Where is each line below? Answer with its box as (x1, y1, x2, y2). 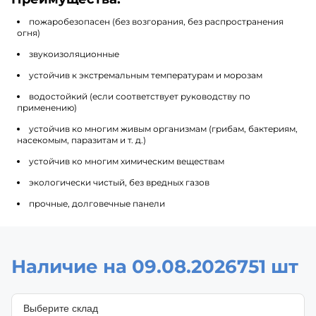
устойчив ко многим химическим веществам (29, 155, 224, 166)
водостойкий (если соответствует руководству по (29, 90, 250, 102)
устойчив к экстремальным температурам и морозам (29, 69, 262, 80)
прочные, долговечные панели (29, 197, 165, 209)
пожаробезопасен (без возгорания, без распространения (29, 16, 284, 27)
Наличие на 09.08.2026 (11, 255, 237, 278)
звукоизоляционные (29, 48, 119, 59)
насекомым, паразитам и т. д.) (17, 134, 146, 145)
